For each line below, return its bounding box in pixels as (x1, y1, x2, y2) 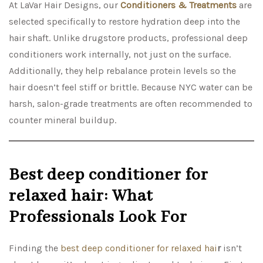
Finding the (9, 242, 60, 254)
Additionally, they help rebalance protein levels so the (9, 65, 236, 77)
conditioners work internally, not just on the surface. (9, 49, 231, 60)
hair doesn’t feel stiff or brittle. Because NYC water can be (9, 82, 252, 93)
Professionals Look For (9, 207, 187, 228)
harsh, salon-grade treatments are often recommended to (9, 98, 252, 110)
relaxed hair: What (9, 186, 153, 207)
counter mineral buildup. (9, 114, 116, 126)
